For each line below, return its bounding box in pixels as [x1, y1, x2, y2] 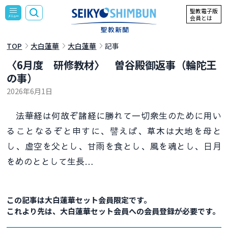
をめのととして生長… [7, 155, 94, 167]
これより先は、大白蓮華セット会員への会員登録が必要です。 [7, 205, 220, 216]
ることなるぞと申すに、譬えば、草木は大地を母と [7, 124, 221, 137]
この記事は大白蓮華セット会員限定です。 [7, 194, 152, 205]
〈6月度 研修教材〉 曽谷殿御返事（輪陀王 [7, 56, 217, 72]
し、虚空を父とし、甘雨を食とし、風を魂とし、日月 [7, 139, 221, 152]
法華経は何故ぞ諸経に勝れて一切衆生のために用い [7, 109, 221, 122]
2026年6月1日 [7, 85, 53, 96]
